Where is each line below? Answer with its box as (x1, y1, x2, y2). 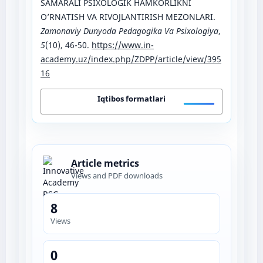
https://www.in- (91, 39, 154, 50)
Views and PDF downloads (70, 170, 163, 181)
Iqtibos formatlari (97, 93, 166, 104)
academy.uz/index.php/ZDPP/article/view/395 (40, 53, 221, 65)
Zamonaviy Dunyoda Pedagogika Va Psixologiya (40, 25, 218, 36)
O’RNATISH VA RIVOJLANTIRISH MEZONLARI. (40, 11, 215, 22)
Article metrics (70, 157, 139, 170)
